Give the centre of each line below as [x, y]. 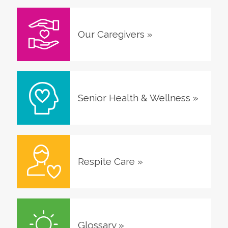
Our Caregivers [111, 34]
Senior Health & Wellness [134, 97]
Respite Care [106, 161]
